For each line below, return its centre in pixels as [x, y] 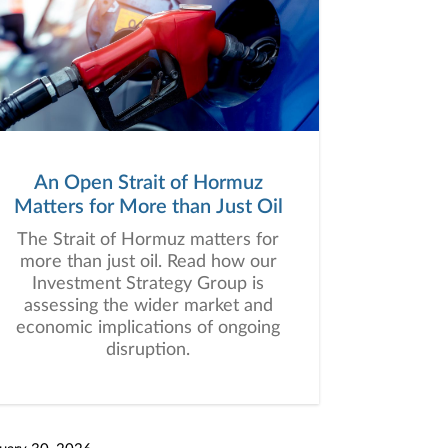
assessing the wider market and [148, 306]
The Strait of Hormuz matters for [148, 240]
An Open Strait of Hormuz [148, 183]
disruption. [148, 350]
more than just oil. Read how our [148, 262]
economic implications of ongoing [148, 328]
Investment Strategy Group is [148, 284]
